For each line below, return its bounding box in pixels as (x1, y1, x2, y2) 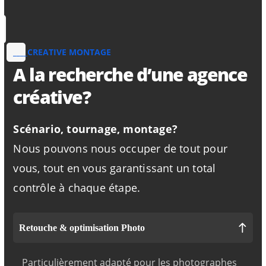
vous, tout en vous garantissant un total (13, 161, 216, 175)
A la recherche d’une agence (13, 62, 248, 87)
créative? (13, 85, 91, 109)
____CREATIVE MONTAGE (13, 46, 112, 58)
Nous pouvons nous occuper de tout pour (13, 141, 228, 156)
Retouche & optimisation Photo (19, 223, 145, 233)
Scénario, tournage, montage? (13, 122, 178, 136)
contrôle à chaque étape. (13, 180, 141, 195)
